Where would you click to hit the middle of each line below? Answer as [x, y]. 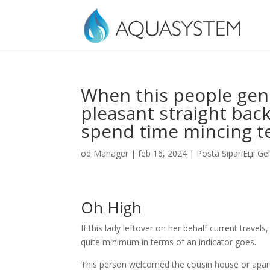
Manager [111, 153]
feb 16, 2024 [163, 153]
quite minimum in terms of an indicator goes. [169, 242]
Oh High [111, 207]
